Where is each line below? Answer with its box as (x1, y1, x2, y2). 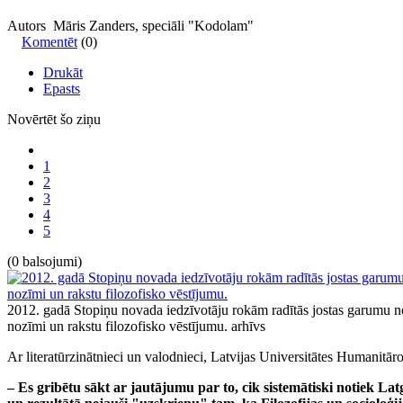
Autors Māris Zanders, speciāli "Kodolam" (7, 17, 254, 33)
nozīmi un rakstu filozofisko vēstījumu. (7, 318, 231, 334)
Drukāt (43, 64, 83, 80)
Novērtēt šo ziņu (7, 111, 101, 127)
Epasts (43, 80, 80, 96)
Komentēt (22, 33, 77, 49)
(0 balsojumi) (7, 253, 82, 269)
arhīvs (231, 318, 265, 334)
